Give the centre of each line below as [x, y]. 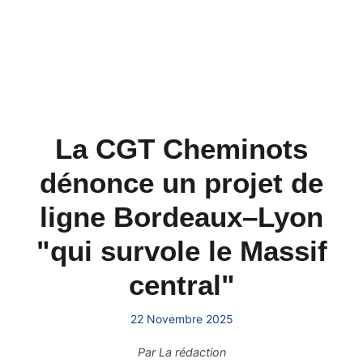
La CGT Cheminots [181, 149]
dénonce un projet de [181, 183]
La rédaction [192, 352]
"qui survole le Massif [181, 251]
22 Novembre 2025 [181, 319]
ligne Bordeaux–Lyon [181, 217]
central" [181, 285]
